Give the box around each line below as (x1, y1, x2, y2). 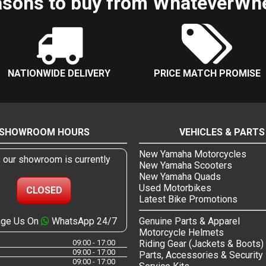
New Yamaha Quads (139, 171, 221, 183)
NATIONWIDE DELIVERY (7, 68, 110, 80)
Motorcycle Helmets (139, 227, 224, 239)
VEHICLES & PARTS (179, 126, 265, 138)
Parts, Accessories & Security (139, 249, 263, 261)
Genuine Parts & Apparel (139, 216, 240, 227)
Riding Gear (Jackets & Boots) (139, 238, 264, 250)
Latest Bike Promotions (139, 194, 237, 205)
